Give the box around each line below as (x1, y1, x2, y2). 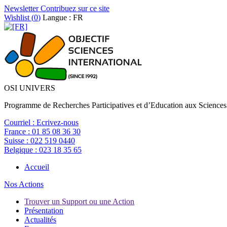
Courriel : (4, 118, 36, 127)
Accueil (24, 163, 49, 171)
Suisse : (4, 136, 30, 145)
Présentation (24, 206, 63, 215)
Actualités (24, 215, 56, 224)
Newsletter (4, 4, 39, 13)
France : (4, 127, 32, 136)
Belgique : (4, 145, 39, 154)
